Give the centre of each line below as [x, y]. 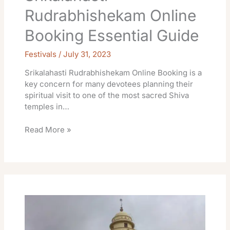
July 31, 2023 [87, 54]
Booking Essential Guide [112, 36]
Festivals [41, 54]
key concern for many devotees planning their [109, 84]
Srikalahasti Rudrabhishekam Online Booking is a [113, 73]
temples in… [47, 107]
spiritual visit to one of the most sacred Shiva [107, 95]
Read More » [48, 129]
